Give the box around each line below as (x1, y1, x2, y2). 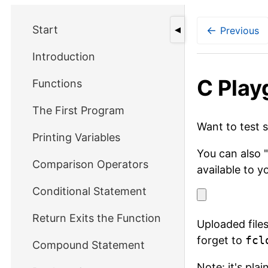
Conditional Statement (32, 185, 147, 197)
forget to (197, 234, 245, 247)
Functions (32, 77, 82, 90)
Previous (220, 25, 259, 36)
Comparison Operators (32, 158, 148, 170)
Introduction (32, 50, 95, 63)
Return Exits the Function (32, 212, 161, 224)
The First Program (32, 104, 124, 117)
